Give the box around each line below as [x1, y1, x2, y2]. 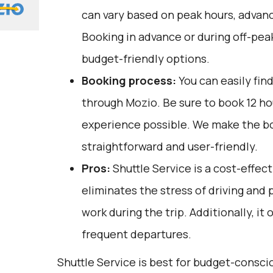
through [81, 95, 126, 110]
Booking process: [81, 73, 176, 88]
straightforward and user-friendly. [81, 139, 258, 154]
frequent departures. [81, 227, 191, 241]
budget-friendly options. [81, 51, 210, 66]
